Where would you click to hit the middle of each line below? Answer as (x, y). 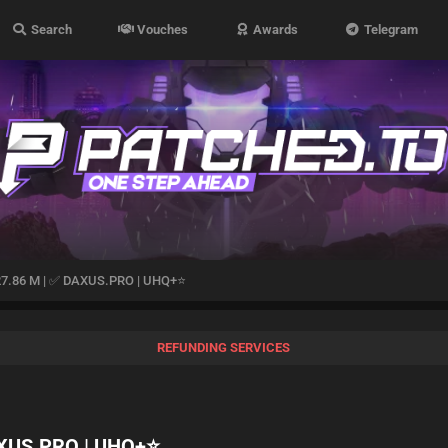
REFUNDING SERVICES (224, 347)
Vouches (161, 29)
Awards (274, 29)
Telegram (389, 29)
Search (49, 29)
